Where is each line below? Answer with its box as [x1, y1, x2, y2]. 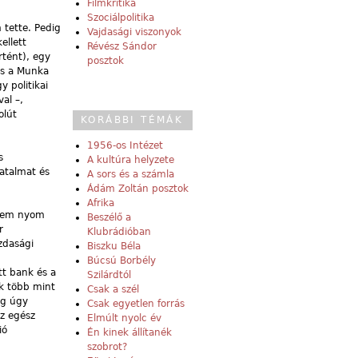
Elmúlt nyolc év [87, 312, 161, 324]
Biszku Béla [87, 241, 141, 253]
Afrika [87, 197, 114, 209]
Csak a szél [87, 284, 139, 296]
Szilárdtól [87, 269, 131, 281]
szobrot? [87, 341, 127, 353]
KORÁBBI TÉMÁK [81, 114, 184, 126]
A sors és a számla [87, 169, 174, 181]
